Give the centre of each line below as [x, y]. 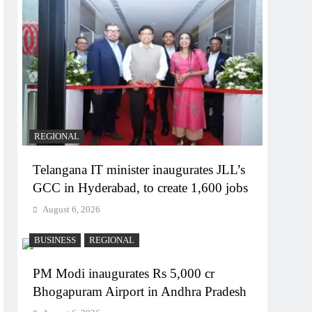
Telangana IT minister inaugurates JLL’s [139, 170]
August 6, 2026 [72, 209]
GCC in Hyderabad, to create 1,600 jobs [141, 188]
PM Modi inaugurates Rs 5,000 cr [124, 273]
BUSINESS [55, 240]
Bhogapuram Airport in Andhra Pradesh [140, 291]
